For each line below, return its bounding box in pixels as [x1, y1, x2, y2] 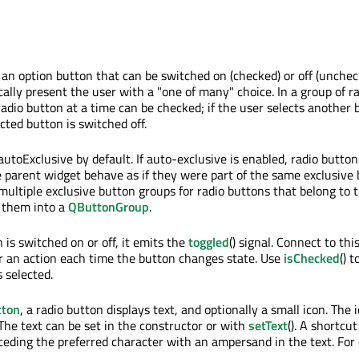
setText [248, 316, 288, 335]
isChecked [284, 248, 340, 268]
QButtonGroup [68, 197, 149, 216]
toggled [188, 232, 229, 252]
